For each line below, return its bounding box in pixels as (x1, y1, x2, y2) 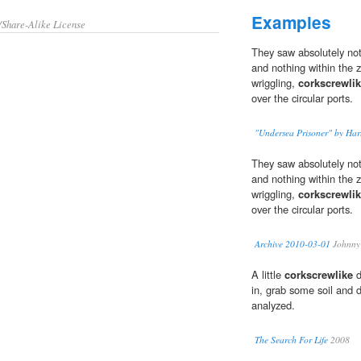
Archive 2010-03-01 (255, 238, 330, 251)
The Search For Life (255, 334, 328, 346)
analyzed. (251, 297, 295, 313)
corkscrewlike (284, 267, 353, 283)
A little (251, 267, 284, 283)
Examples (251, 10, 331, 35)
